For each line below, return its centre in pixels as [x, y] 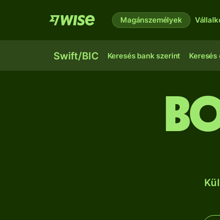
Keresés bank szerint [144, 56]
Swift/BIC [76, 56]
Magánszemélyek [151, 20]
